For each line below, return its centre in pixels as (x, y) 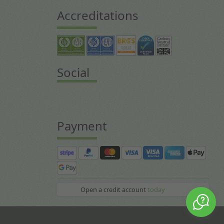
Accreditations (97, 15)
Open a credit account (114, 189)
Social (73, 72)
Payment (82, 125)
